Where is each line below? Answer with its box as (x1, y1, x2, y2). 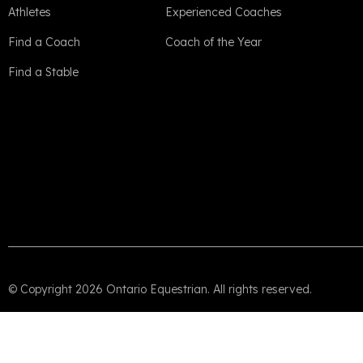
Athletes (8, 5, 51, 19)
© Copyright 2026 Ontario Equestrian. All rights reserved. (8, 281, 312, 297)
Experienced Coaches (164, 5, 282, 19)
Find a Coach (8, 35, 80, 49)
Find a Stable (8, 65, 79, 79)
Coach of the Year (164, 35, 262, 49)
